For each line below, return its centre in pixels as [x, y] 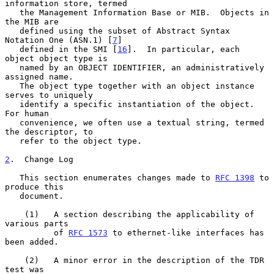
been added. [32, 242]
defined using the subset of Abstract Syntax [12, 31]
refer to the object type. [12, 141]
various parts [37, 223]
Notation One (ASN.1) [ [59, 40]
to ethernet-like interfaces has [186, 232]
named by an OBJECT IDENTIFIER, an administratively [12, 67]
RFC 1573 [88, 232]
